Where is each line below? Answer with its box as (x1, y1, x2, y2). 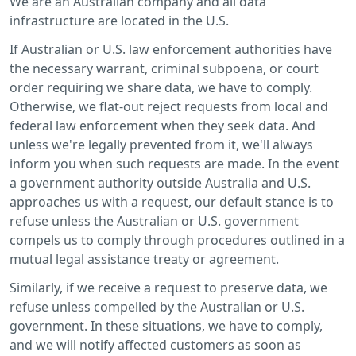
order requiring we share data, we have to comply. (10, 78, 312, 96)
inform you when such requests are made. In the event (10, 154, 339, 172)
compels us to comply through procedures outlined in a (10, 230, 345, 249)
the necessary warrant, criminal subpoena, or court (10, 59, 319, 77)
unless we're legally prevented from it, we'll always (10, 135, 313, 153)
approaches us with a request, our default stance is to (10, 192, 334, 211)
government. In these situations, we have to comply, (10, 316, 323, 335)
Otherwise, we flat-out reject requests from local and (10, 97, 328, 115)
